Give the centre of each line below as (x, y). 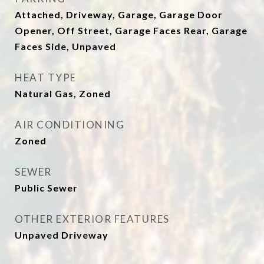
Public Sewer (46, 188)
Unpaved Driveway (62, 235)
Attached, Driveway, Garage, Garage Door (119, 14)
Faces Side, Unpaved (65, 46)
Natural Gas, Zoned (63, 93)
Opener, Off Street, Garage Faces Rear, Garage (131, 30)
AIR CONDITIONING (70, 125)
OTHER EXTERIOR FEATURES (92, 219)
